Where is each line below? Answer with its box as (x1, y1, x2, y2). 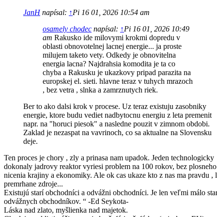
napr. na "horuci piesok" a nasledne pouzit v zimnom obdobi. (23, 120, 210, 128)
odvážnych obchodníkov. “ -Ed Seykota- (4, 197, 128, 206)
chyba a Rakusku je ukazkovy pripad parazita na (43, 68, 191, 77)
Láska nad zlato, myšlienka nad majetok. (4, 206, 128, 215)
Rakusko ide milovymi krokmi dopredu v (52, 33, 180, 42)
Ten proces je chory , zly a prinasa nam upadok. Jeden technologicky (4, 154, 214, 162)
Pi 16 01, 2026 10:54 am (73, 8, 150, 17)
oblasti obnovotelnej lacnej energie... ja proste (43, 42, 182, 51)
